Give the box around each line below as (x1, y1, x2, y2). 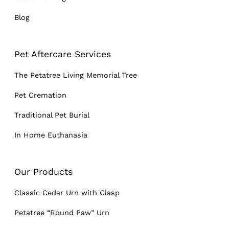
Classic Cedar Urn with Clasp (14, 189, 120, 197)
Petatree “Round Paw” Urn (14, 209, 109, 217)
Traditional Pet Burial (14, 111, 89, 120)
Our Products (14, 167, 73, 177)
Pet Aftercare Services (14, 49, 111, 60)
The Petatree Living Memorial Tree (14, 71, 137, 80)
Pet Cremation (14, 91, 66, 100)
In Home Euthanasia (14, 131, 87, 140)
